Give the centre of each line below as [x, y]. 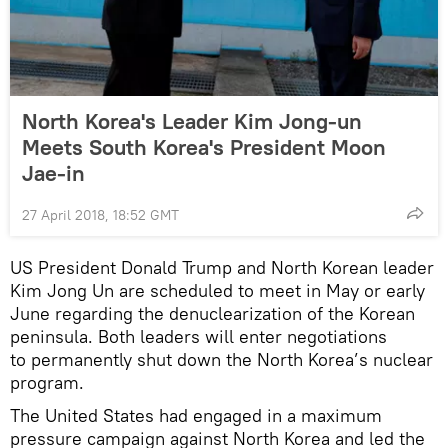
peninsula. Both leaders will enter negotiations [198, 336]
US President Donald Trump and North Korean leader [222, 267]
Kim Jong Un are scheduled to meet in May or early [217, 290]
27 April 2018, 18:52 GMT [100, 214]
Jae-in [53, 172]
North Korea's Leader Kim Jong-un [192, 120]
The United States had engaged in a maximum [196, 415]
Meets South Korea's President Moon [204, 146]
